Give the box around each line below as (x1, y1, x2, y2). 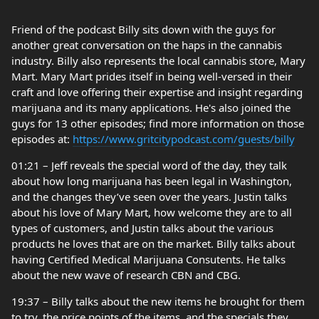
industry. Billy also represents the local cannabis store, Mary (11, 53, 305, 68)
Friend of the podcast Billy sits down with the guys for (11, 22, 276, 36)
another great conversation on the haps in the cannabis (11, 38, 282, 52)
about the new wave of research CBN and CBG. (11, 268, 241, 282)
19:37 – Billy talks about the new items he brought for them (11, 294, 305, 308)
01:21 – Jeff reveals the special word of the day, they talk (11, 158, 287, 172)
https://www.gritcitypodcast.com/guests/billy (73, 132, 295, 146)
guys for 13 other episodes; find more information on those (11, 116, 304, 130)
